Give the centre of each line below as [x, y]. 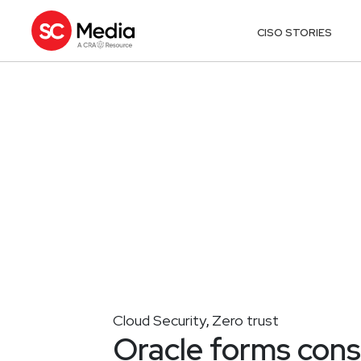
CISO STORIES [295, 32]
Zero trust [245, 320]
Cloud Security [160, 320]
